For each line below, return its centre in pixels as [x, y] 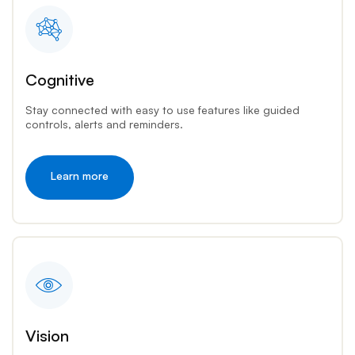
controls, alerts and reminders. [104, 124]
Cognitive [59, 79]
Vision [47, 335]
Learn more [79, 175]
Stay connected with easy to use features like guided [162, 109]
